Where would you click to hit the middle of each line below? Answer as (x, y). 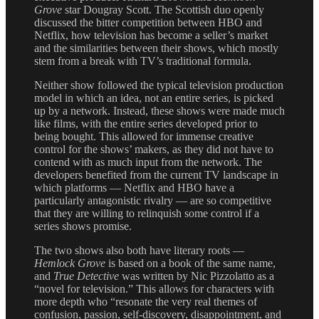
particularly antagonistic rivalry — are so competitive (153, 201)
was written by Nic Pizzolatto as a (198, 276)
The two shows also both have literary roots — (139, 251)
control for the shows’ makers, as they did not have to (154, 150)
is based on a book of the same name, (192, 263)
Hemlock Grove (71, 263)
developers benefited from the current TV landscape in (156, 175)
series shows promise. (83, 226)
